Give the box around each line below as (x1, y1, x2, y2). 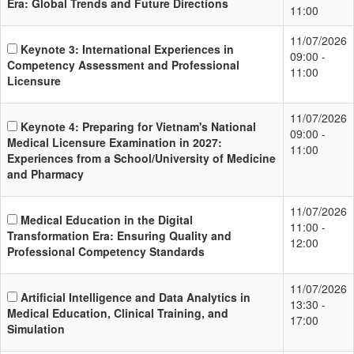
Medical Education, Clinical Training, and (7, 304, 228, 321)
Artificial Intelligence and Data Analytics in (21, 288, 250, 305)
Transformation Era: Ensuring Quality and (7, 227, 232, 243)
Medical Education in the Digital (21, 211, 193, 228)
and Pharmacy (7, 165, 84, 182)
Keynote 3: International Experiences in (21, 40, 234, 57)
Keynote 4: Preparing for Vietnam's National (21, 118, 256, 134)
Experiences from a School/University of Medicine (7, 149, 276, 166)
